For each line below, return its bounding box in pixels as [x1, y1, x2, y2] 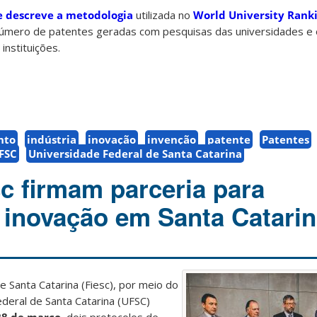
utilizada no [133, 8, 193, 23]
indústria [27, 132, 76, 147]
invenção [147, 132, 196, 147]
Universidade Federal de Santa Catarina [28, 146, 242, 161]
